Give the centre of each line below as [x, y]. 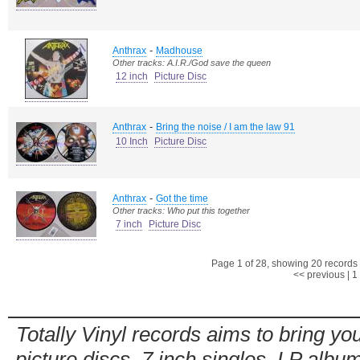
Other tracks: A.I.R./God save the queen [192, 63]
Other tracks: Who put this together [181, 211]
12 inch [132, 76]
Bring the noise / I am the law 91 [225, 127]
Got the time [182, 198]
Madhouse [179, 51]
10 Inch [132, 141]
